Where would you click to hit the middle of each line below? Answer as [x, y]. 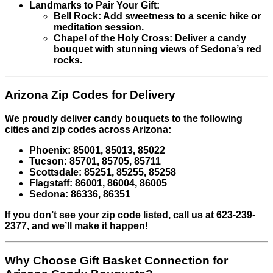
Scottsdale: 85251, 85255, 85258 [103, 172]
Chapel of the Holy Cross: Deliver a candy [150, 38]
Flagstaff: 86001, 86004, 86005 [98, 183]
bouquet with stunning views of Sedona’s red [158, 49]
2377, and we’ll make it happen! [76, 225]
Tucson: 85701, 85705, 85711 [95, 161]
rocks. [68, 60]
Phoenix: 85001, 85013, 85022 [97, 150]
